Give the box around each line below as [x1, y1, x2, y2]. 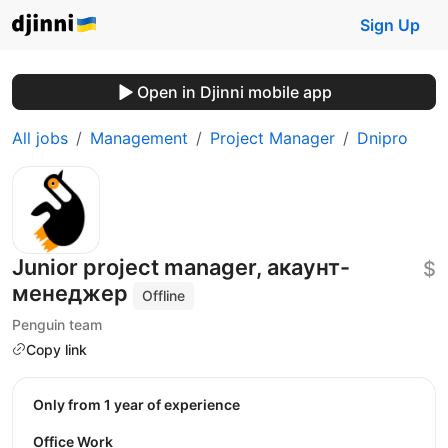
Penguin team [12, 315, 102, 333]
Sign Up [360, 15, 420, 35]
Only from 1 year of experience [44, 396, 240, 414]
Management [90, 128, 188, 148]
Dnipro [357, 128, 408, 148]
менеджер [12, 280, 133, 306]
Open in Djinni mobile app [136, 82, 332, 102]
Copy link [26, 340, 87, 358]
